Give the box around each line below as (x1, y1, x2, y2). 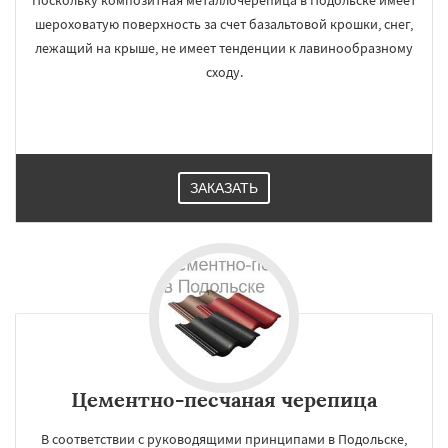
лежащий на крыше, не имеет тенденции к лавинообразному (35, 39, 413, 57)
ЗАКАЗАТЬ (190, 180, 258, 196)
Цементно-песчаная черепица (71, 387, 377, 412)
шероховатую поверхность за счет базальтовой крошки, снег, (35, 15, 413, 33)
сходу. (205, 63, 243, 81)
